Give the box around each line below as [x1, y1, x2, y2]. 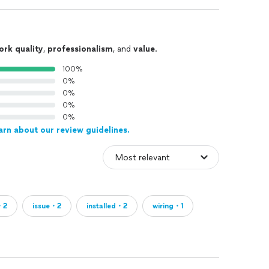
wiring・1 [153, 202, 183, 210]
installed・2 [86, 202, 127, 210]
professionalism [47, 44, 113, 54]
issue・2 [32, 202, 61, 210]
